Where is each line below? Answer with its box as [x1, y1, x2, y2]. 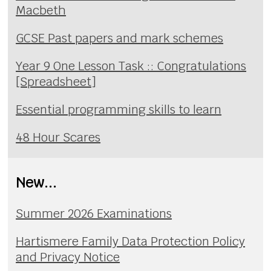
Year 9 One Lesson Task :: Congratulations [16, 58, 247, 74]
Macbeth [16, 2, 67, 19]
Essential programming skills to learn [16, 102, 222, 118]
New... [16, 172, 57, 192]
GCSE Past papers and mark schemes [16, 30, 224, 47]
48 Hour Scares [16, 129, 101, 146]
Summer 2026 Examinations [16, 206, 172, 222]
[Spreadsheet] [16, 74, 97, 90]
